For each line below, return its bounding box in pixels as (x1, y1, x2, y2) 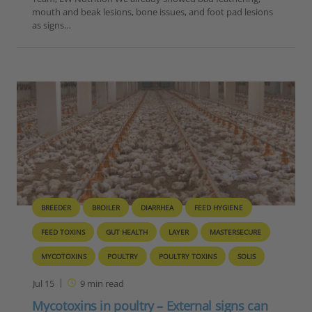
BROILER (92, 203, 120, 213)
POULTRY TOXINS (159, 251, 217, 262)
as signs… (32, 19, 72, 32)
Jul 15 (33, 277, 55, 290)
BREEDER (41, 203, 72, 213)
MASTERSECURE (210, 227, 262, 237)
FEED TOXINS (41, 227, 86, 237)
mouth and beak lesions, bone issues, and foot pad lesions (32, 6, 274, 19)
